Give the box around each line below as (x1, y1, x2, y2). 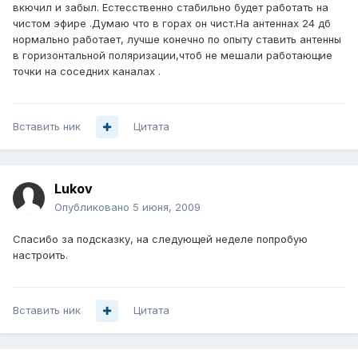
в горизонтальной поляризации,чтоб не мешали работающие (13, 49, 332, 62)
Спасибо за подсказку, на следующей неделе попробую (13, 233, 308, 246)
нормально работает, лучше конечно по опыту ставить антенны (13, 33, 341, 46)
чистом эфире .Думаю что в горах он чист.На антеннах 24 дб (13, 17, 331, 30)
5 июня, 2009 (133, 201, 201, 214)
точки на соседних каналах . (13, 65, 161, 78)
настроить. (13, 249, 68, 262)
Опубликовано (54, 201, 133, 214)
